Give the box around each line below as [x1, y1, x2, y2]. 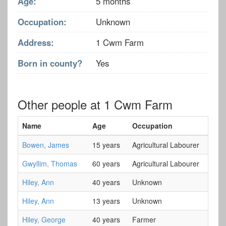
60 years [92, 158, 120, 168]
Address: [18, 36, 54, 48]
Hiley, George [22, 214, 66, 224]
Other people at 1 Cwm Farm [18, 95, 173, 113]
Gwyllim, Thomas [22, 158, 77, 168]
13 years [92, 195, 120, 206]
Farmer [132, 214, 156, 224]
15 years [92, 139, 120, 150]
